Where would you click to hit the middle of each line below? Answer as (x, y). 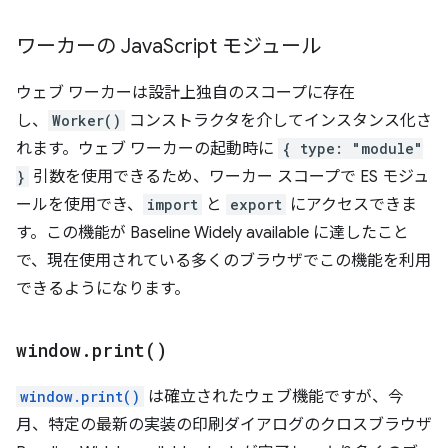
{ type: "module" (352, 148)
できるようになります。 (103, 289)
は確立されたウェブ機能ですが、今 (274, 397)
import (172, 204)
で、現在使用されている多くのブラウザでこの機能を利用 (223, 261)
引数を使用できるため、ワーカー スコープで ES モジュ (229, 177)
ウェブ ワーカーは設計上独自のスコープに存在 (185, 93)
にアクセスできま (351, 205)
